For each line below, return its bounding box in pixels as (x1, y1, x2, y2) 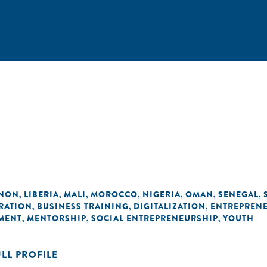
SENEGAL (218, 188, 259, 200)
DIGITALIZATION (133, 200, 206, 212)
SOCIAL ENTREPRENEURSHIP (91, 212, 218, 224)
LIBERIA (24, 188, 59, 200)
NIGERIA (142, 188, 181, 200)
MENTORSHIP (27, 212, 86, 224)
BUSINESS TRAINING (37, 200, 129, 212)
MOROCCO (91, 188, 138, 200)
